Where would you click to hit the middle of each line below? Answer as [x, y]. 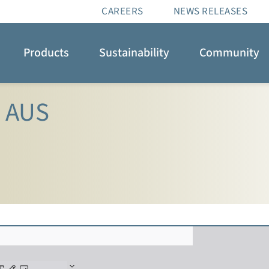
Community [229, 53]
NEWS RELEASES [210, 11]
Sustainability [134, 53]
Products [46, 53]
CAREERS [122, 11]
